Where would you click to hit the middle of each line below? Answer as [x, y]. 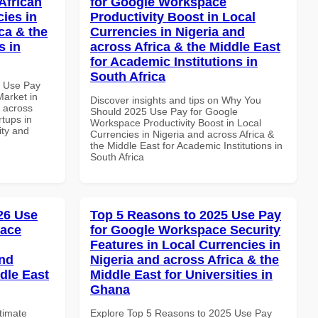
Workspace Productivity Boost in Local [176, 122]
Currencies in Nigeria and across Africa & [182, 134]
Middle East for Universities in [181, 274]
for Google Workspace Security [185, 230]
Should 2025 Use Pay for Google [164, 111]
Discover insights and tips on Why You [176, 100]
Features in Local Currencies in [185, 245]
